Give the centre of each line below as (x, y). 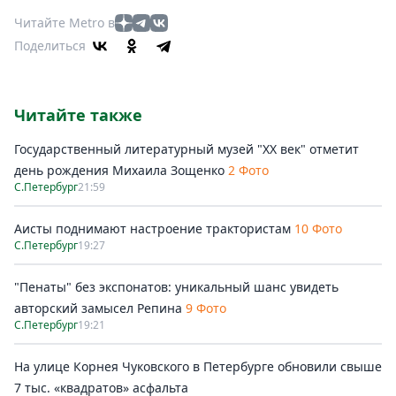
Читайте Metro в (65, 23)
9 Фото (206, 308)
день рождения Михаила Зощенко (121, 170)
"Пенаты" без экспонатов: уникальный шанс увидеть (176, 287)
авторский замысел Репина (98, 308)
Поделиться (50, 46)
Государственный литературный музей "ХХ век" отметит (187, 149)
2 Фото (248, 170)
